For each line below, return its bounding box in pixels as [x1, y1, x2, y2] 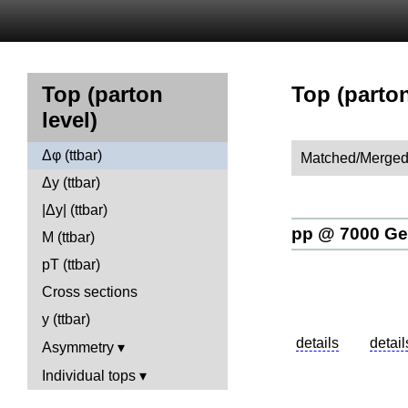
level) [42, 107, 97, 132]
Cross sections [42, 284, 138, 300]
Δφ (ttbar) [42, 148, 102, 163]
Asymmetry [42, 340, 114, 355]
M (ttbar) [42, 229, 95, 245]
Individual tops [42, 368, 136, 383]
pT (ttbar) [42, 257, 100, 272]
